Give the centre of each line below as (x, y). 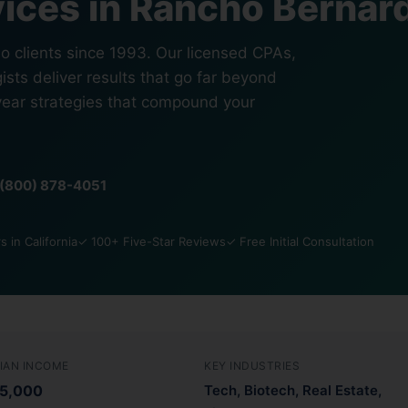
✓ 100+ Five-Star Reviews (152, 241)
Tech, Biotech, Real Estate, (293, 390)
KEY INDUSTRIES (252, 365)
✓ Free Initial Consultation (300, 241)
